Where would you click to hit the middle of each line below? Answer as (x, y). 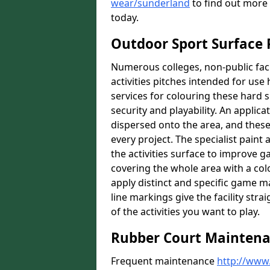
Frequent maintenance (164, 261)
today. (125, 17)
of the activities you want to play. (185, 212)
